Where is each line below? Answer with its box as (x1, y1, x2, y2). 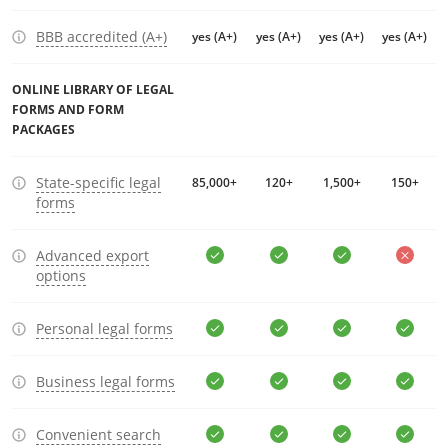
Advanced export (36, 246, 149, 265)
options (36, 266, 86, 285)
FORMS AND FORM (12, 101, 124, 118)
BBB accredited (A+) (36, 27, 167, 46)
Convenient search (36, 425, 161, 444)
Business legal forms (36, 372, 175, 391)
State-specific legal (36, 173, 161, 192)
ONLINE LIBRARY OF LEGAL (12, 81, 174, 98)
